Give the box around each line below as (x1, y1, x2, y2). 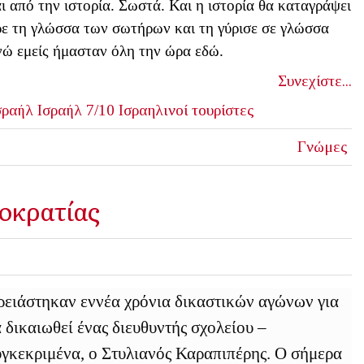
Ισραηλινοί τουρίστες (118, 102, 254, 119)
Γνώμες (297, 138, 348, 156)
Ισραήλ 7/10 (37, 102, 115, 119)
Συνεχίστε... (277, 72, 352, 90)
